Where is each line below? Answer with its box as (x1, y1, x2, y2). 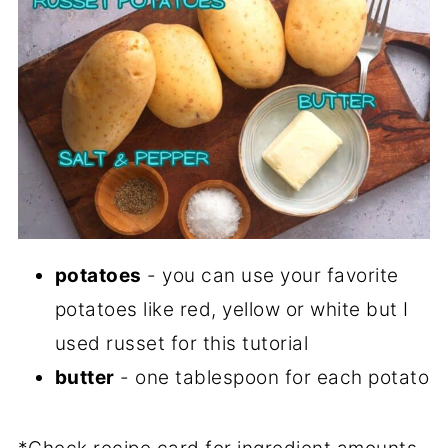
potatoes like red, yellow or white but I (54, 297, 409, 321)
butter (54, 365, 115, 389)
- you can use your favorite (141, 263, 399, 287)
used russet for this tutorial (54, 331, 309, 355)
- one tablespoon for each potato (114, 365, 430, 389)
